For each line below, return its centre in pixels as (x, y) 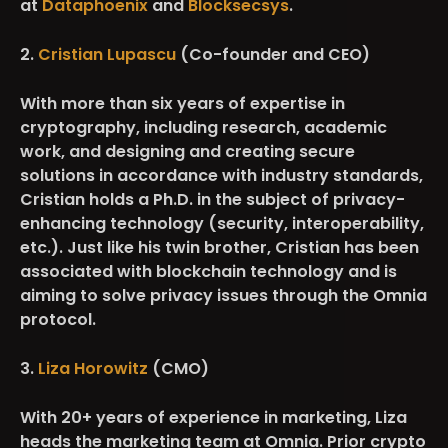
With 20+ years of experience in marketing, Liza (213, 417)
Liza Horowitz (93, 368)
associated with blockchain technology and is (208, 271)
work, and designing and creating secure (187, 151)
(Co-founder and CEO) (275, 54)
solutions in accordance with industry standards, (221, 175)
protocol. (58, 319)
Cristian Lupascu (109, 54)
